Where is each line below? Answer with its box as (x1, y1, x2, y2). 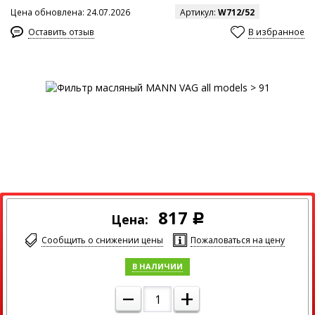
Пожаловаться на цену (190, 234, 285, 246)
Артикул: (180, 6, 218, 18)
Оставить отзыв (28, 26, 94, 38)
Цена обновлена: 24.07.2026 (11, 6, 130, 18)
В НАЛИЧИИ (132, 261, 183, 271)
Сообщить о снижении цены (41, 234, 163, 246)
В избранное (248, 26, 304, 38)
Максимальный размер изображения (28, 199, 188, 211)
